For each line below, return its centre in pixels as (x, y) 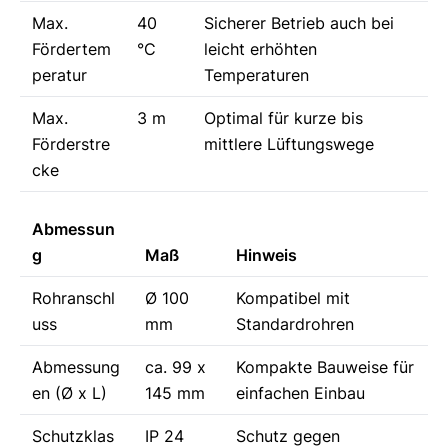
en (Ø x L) (69, 393)
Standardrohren (295, 324)
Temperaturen (256, 75)
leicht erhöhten (260, 49)
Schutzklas (73, 436)
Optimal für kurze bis (283, 118)
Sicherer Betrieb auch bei (299, 23)
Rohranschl (73, 298)
